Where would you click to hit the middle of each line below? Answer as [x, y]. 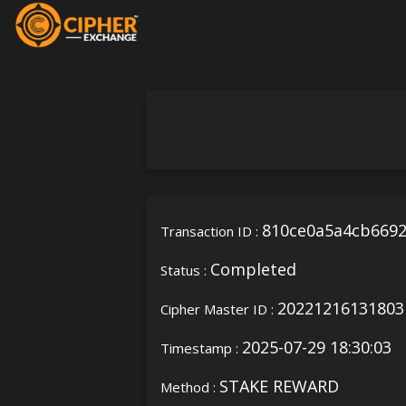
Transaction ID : [212, 231]
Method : [190, 387]
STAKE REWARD [280, 386]
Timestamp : [202, 348]
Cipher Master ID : [219, 309]
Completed [254, 269]
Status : [186, 270]
